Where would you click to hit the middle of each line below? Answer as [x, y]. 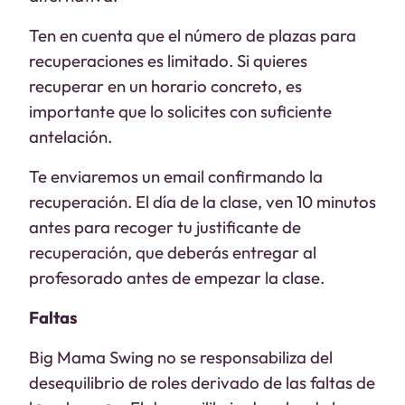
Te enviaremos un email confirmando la [176, 176]
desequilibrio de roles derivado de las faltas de [202, 382]
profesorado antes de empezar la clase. [177, 278]
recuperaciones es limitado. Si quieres [168, 61]
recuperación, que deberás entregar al [173, 252]
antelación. [71, 137]
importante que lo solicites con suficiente [180, 111]
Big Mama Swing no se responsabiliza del [181, 357]
